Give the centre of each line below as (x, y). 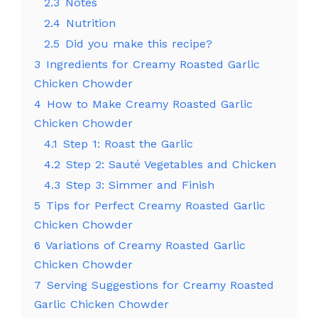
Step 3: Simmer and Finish (140, 185)
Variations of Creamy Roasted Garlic (146, 245)
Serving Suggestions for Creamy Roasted (160, 285)
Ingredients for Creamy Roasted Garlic (153, 64)
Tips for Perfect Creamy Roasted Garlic (156, 205)
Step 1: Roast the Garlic (128, 143)
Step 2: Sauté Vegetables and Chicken (171, 164)
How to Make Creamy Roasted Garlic (150, 104)
